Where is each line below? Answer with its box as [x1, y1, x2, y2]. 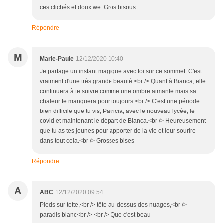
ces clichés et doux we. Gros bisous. [40, 4, 137, 11]
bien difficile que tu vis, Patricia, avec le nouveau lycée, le [40, 108, 195, 115]
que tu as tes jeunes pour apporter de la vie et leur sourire [40, 127, 196, 135]
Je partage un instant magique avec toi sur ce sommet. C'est [40, 68, 202, 75]
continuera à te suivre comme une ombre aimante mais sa [40, 88, 196, 95]
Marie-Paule [40, 55, 74, 63]
